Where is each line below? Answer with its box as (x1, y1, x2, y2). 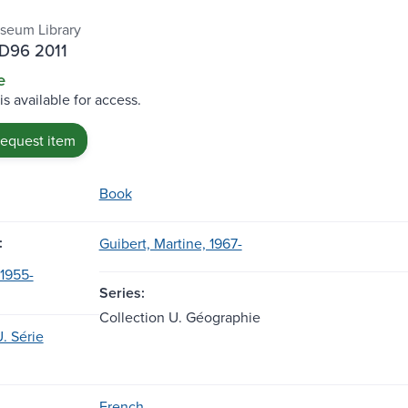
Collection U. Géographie (98, 306, 260, 327)
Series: (98, 281, 145, 303)
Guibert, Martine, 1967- (98, 232, 242, 253)
